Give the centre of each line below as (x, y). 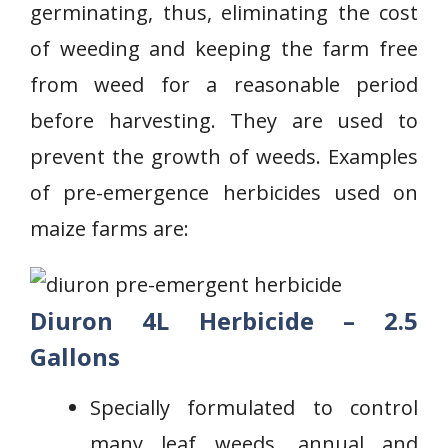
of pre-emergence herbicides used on (224, 192)
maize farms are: (109, 228)
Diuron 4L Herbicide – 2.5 (224, 320)
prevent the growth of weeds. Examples (224, 156)
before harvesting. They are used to (224, 120)
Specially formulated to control (254, 407)
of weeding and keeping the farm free (224, 48)
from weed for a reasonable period (224, 84)
